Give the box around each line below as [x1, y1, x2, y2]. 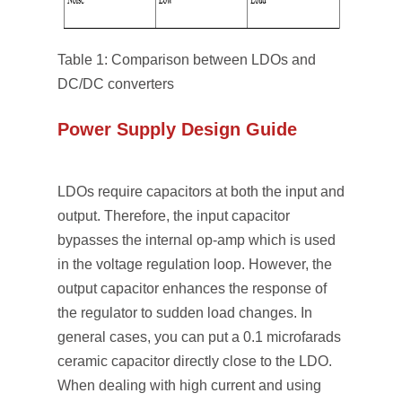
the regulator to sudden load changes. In [57, 305, 312, 320]
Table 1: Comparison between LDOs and [57, 52, 316, 67]
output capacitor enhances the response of [57, 281, 327, 296]
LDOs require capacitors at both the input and [57, 184, 345, 199]
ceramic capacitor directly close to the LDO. [57, 354, 332, 369]
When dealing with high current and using [57, 378, 321, 393]
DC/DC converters [57, 76, 174, 92]
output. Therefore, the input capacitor [57, 208, 290, 223]
